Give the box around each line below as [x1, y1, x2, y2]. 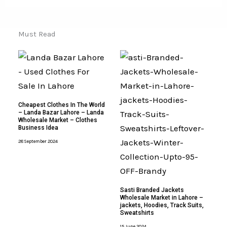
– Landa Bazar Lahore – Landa [18, 109, 104, 117]
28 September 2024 [18, 139, 58, 144]
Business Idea [18, 124, 59, 132]
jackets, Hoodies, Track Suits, [120, 202, 204, 209]
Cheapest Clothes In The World [18, 101, 105, 109]
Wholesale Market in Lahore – [120, 194, 203, 202]
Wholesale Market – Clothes [18, 117, 98, 124]
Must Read [18, 29, 56, 39]
